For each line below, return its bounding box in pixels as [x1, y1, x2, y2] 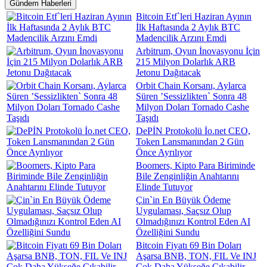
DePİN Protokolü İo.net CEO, [136, 126, 250, 136]
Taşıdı [136, 113, 159, 123]
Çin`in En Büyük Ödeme [136, 195, 231, 206]
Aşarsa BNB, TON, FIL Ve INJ [136, 251, 256, 262]
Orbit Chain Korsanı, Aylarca [136, 80, 246, 91]
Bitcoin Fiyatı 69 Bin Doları [136, 240, 241, 251]
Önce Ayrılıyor [136, 147, 192, 158]
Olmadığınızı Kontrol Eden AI [136, 216, 250, 227]
